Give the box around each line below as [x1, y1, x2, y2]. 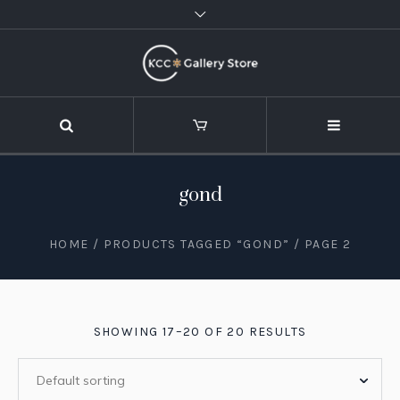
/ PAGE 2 [289, 236, 352, 252]
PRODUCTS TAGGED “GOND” [103, 236, 290, 252]
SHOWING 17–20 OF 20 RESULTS [93, 323, 307, 339]
